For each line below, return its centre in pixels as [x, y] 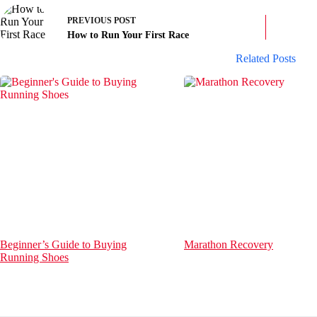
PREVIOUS [91, 21]
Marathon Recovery [229, 244]
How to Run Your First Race [128, 35]
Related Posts [265, 58]
